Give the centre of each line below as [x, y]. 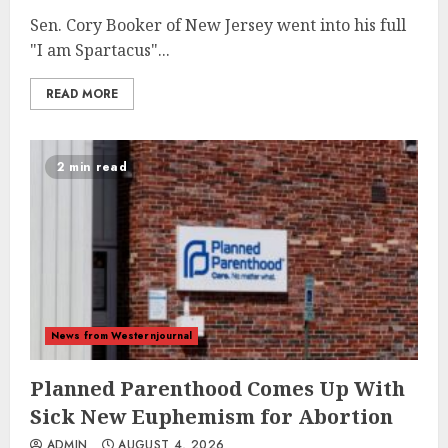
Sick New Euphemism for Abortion [211, 416]
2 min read [92, 167]
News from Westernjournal [122, 335]
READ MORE [82, 94]
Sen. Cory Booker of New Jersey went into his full [218, 25]
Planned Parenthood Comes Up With [217, 388]
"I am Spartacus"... [100, 50]
